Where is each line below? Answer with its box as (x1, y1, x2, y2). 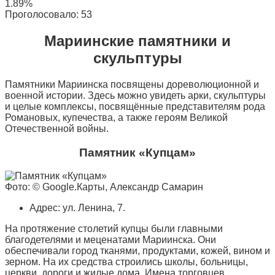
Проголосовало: (5, 9, 81, 20)
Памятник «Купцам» (79, 145, 196, 159)
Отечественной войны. (5, 123, 109, 134)
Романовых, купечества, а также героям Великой (5, 112, 228, 123)
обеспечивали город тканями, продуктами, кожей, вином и (5, 246, 270, 257)
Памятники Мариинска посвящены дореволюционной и (5, 79, 259, 90)
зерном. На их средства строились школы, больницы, (5, 257, 248, 268)
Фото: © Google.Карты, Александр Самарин (5, 182, 203, 193)
